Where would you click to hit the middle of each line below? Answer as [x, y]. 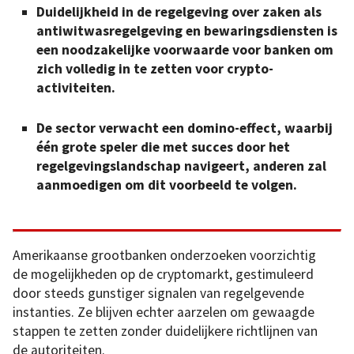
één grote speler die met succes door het [163, 147]
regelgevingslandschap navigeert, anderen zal [181, 166]
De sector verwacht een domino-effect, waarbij [185, 128]
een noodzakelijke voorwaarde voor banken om [185, 50]
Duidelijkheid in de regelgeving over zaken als [179, 12]
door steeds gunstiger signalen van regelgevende [158, 294]
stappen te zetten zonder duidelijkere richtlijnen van [165, 331]
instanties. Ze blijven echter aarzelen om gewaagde [164, 313]
